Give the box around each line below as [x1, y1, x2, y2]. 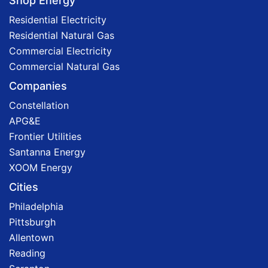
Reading [9, 246, 45, 259]
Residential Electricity [9, 13, 106, 26]
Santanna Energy [9, 145, 86, 158]
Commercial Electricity [9, 44, 112, 57]
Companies [9, 79, 67, 92]
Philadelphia [9, 200, 63, 212]
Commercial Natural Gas [9, 60, 120, 72]
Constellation [9, 99, 69, 111]
